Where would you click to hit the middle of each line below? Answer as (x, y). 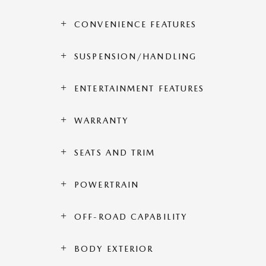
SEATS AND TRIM (115, 153)
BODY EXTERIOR (114, 249)
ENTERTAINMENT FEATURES (140, 88)
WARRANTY (101, 121)
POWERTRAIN (107, 185)
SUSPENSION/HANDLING (136, 56)
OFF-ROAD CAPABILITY (131, 217)
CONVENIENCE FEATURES (136, 24)
